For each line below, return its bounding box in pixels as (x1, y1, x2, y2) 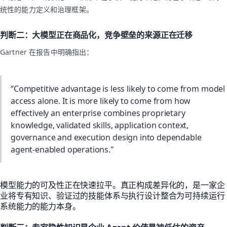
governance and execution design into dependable (11, 132, 202, 143)
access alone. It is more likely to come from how (11, 95, 191, 107)
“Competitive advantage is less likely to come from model (11, 83, 225, 95)
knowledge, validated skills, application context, (11, 120, 189, 131)
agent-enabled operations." (11, 144, 114, 156)
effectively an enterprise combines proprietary (11, 107, 185, 119)
